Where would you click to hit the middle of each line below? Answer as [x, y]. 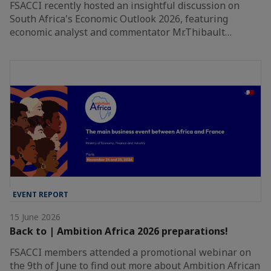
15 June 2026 [35, 217]
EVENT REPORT [41, 195]
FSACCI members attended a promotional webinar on [130, 253]
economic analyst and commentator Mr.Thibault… [121, 32]
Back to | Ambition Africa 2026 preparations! [119, 231]
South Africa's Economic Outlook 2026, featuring [119, 19]
